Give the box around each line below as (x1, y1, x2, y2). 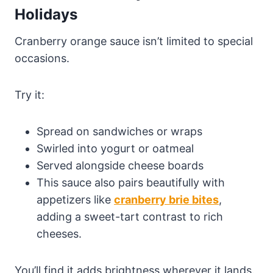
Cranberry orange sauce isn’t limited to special (15, 34, 253, 48)
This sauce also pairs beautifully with (37, 175, 225, 189)
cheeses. (37, 227, 82, 240)
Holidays (15, 5, 77, 23)
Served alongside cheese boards (37, 158, 204, 172)
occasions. (15, 51, 69, 65)
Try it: (15, 88, 44, 101)
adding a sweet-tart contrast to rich (37, 210, 223, 223)
